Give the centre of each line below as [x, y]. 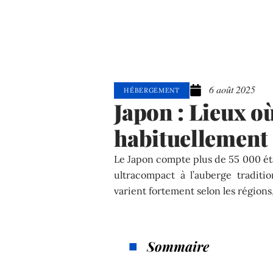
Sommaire [178, 246]
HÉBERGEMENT [152, 90]
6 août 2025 [232, 90]
